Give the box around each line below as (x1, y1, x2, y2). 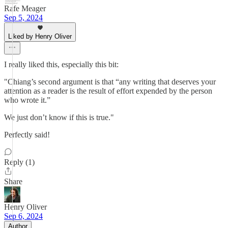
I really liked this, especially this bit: (4, 60, 119, 69)
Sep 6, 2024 (4, 212, 43, 220)
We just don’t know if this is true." (4, 113, 114, 122)
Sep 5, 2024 (4, 13, 43, 22)
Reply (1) (4, 158, 35, 166)
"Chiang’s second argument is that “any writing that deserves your (4, 77, 216, 86)
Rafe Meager (4, 4, 46, 13)
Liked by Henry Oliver (8, 33, 72, 40)
